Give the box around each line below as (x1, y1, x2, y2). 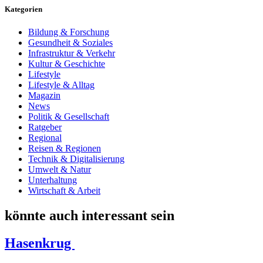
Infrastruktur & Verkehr (28, 48, 115, 59)
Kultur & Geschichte (28, 59, 105, 69)
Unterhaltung (28, 175, 77, 186)
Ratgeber (28, 122, 62, 133)
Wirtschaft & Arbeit (28, 186, 100, 196)
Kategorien (5, 5, 42, 14)
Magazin (28, 90, 60, 101)
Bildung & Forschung (28, 27, 109, 38)
